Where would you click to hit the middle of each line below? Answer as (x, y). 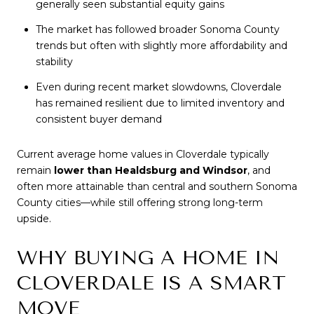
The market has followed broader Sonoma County (157, 29)
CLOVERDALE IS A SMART (151, 283)
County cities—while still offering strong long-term (140, 202)
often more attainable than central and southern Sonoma (157, 186)
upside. (34, 218)
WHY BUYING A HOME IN (148, 258)
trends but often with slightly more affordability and (161, 45)
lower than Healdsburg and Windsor (151, 170)
